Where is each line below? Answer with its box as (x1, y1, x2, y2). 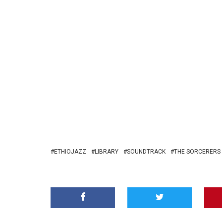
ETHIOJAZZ (54, 148, 86, 155)
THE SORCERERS (174, 148, 221, 155)
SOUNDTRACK (127, 148, 166, 155)
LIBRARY (95, 148, 118, 155)
